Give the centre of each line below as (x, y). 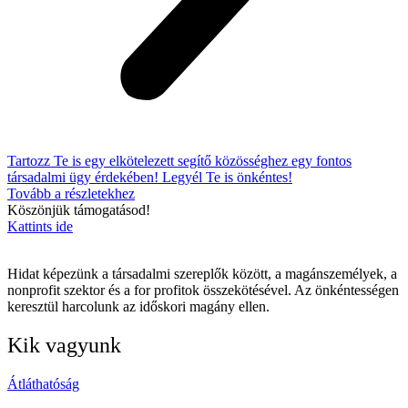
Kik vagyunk (64, 345)
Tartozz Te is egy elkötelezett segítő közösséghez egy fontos (179, 161)
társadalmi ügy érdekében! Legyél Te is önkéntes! (150, 177)
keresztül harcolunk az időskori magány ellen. (138, 306)
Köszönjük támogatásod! (79, 210)
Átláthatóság (43, 383)
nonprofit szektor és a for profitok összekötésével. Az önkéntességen (203, 290)
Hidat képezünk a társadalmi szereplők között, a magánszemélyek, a (202, 274)
